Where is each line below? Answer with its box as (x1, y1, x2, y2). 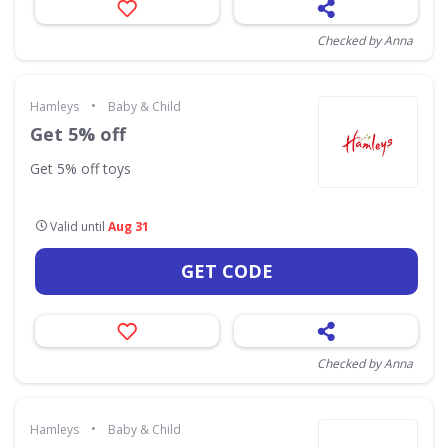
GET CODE (180, 259, 273, 283)
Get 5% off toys (30, 159, 131, 178)
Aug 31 (108, 218, 149, 235)
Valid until (47, 218, 108, 235)
